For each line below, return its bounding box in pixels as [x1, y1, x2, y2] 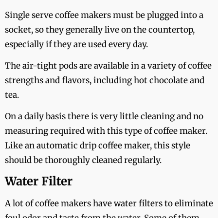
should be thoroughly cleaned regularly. [5, 155, 162, 166]
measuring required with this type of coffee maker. [5, 126, 207, 137]
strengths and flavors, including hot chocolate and [5, 75, 204, 86]
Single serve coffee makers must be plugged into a [5, 9, 203, 20]
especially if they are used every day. [5, 38, 148, 50]
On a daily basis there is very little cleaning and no [5, 111, 203, 122]
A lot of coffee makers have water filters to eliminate [5, 198, 213, 209]
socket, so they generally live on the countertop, [5, 24, 195, 35]
